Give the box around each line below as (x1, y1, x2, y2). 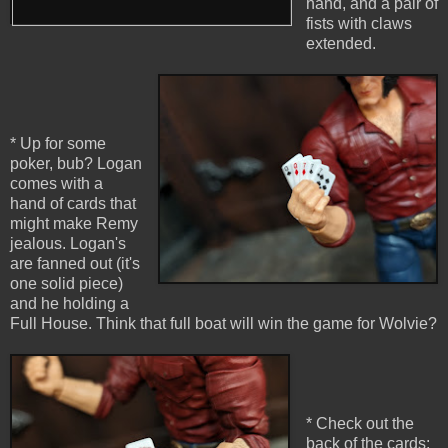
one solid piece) (10, 275, 123, 293)
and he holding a (10, 295, 129, 313)
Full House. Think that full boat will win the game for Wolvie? (10, 315, 437, 333)
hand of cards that (10, 195, 136, 213)
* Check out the (305, 415, 414, 433)
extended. (305, 35, 376, 53)
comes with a (10, 175, 103, 193)
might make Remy (10, 215, 138, 233)
